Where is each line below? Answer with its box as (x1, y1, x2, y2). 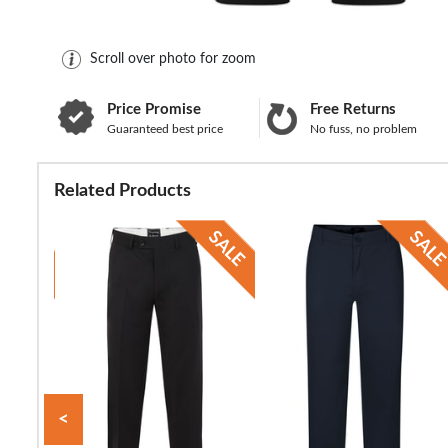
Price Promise (107, 101, 201, 117)
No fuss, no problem (310, 122, 418, 135)
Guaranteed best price (107, 122, 223, 135)
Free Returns (310, 101, 397, 117)
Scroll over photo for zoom (90, 51, 256, 66)
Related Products (54, 181, 191, 200)
